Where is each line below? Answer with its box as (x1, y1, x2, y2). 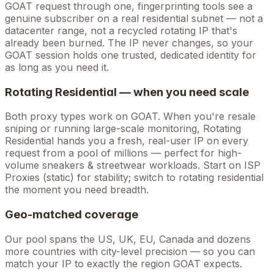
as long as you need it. (5, 61, 109, 73)
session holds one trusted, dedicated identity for (32, 48, 256, 61)
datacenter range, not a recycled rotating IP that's (5, 24, 237, 37)
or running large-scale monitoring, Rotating (37, 122, 241, 135)
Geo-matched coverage (5, 207, 138, 222)
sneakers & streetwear (42, 159, 146, 172)
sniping (5, 122, 37, 135)
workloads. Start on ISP (146, 159, 261, 172)
